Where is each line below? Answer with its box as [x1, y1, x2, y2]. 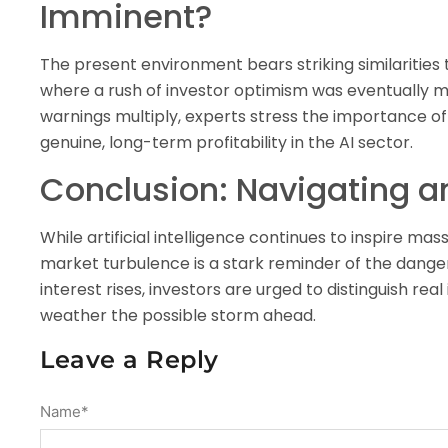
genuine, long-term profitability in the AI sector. [40, 131, 413, 155]
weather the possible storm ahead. [40, 303, 316, 327]
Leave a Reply [40, 344, 219, 374]
